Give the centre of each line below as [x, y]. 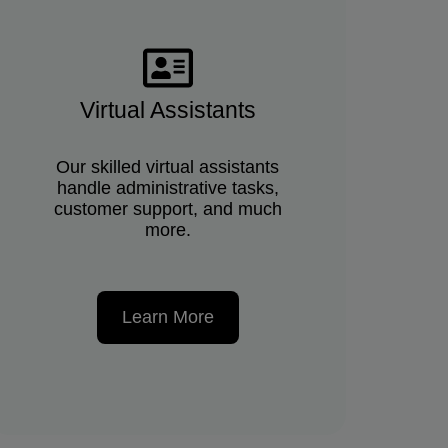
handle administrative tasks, [167, 187]
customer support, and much [167, 208]
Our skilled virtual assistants [168, 166]
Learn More [167, 316]
